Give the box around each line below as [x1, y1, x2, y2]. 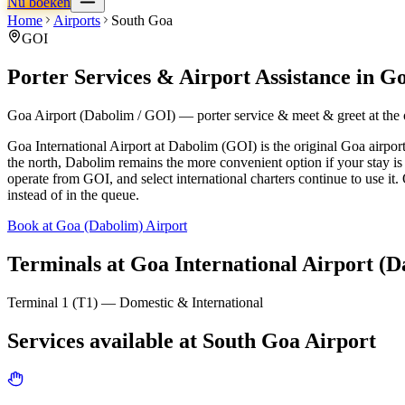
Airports [53, 13, 100, 28]
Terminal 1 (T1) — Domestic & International [7, 294, 263, 310]
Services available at [7, 328, 202, 353]
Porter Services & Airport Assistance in [7, 64, 380, 89]
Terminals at [7, 251, 130, 276]
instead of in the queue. [7, 186, 139, 202]
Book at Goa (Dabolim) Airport [7, 217, 187, 233]
